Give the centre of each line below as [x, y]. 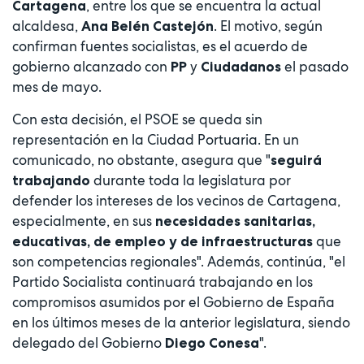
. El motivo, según [268, 26]
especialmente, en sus [82, 221]
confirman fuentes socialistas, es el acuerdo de [160, 47]
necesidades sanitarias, [234, 221]
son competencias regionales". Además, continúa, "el [179, 262]
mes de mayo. [57, 87]
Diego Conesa [212, 343]
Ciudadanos [243, 67]
